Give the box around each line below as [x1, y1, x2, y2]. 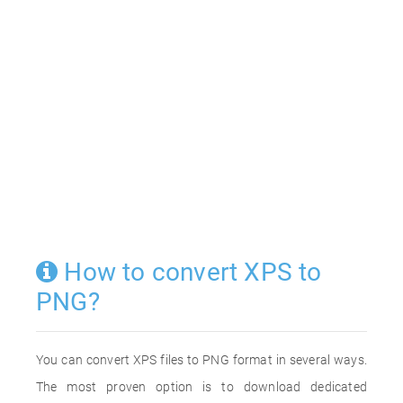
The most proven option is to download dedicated [36, 380, 367, 394]
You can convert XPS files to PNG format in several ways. [36, 353, 367, 367]
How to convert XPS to [58, 257, 322, 287]
